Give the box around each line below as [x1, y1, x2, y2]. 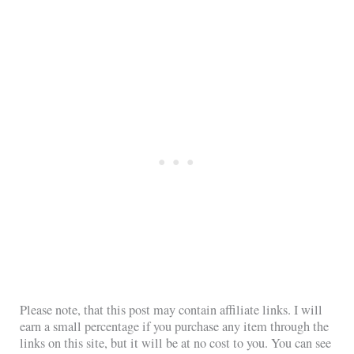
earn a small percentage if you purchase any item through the [20, 318, 330, 336]
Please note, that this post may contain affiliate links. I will [20, 301, 323, 319]
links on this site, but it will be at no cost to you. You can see [20, 334, 332, 352]
